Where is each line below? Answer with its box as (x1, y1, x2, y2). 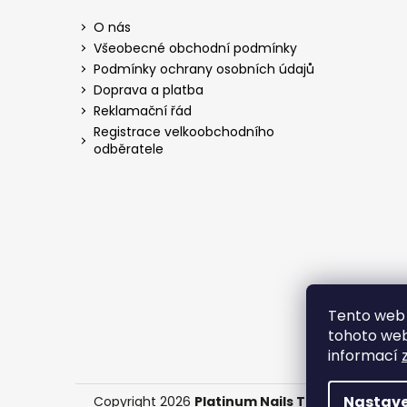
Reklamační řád (94, 101, 192, 120)
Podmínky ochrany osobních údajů (94, 59, 314, 78)
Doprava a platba (94, 80, 203, 99)
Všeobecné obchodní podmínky (94, 38, 297, 57)
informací (328, 345, 402, 366)
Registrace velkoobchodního (94, 122, 274, 141)
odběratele (94, 139, 164, 158)
